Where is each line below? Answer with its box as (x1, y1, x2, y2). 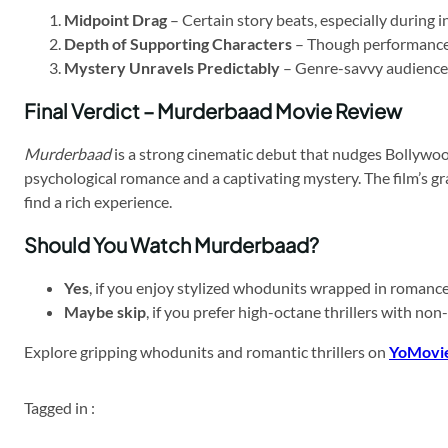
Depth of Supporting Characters (64, 34, 292, 54)
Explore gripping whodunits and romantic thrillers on (24, 342, 389, 362)
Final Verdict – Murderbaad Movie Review (24, 98, 402, 124)
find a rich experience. (24, 192, 172, 212)
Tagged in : (24, 398, 95, 418)
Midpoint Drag (64, 10, 167, 30)
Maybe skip (64, 302, 146, 322)
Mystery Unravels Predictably (64, 58, 280, 78)
